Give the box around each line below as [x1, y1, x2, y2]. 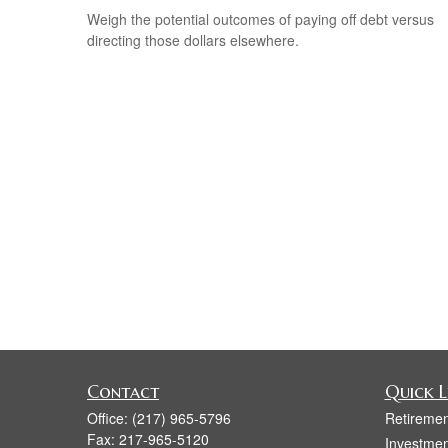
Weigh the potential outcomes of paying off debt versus [87, 9, 434, 30]
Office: [87, 408, 132, 428]
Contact [87, 380, 159, 403]
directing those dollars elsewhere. [87, 30, 299, 51]
